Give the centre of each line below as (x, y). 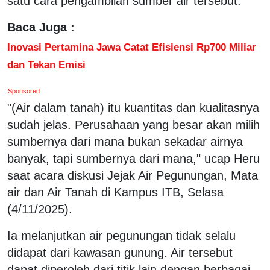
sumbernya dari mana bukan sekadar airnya (125, 141)
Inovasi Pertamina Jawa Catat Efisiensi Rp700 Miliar (132, 47)
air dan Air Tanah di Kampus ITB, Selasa (115, 192)
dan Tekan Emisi (46, 64)
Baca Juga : (41, 27)
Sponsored (24, 91)
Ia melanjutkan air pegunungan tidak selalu (121, 235)
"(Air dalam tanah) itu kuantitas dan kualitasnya (133, 108)
